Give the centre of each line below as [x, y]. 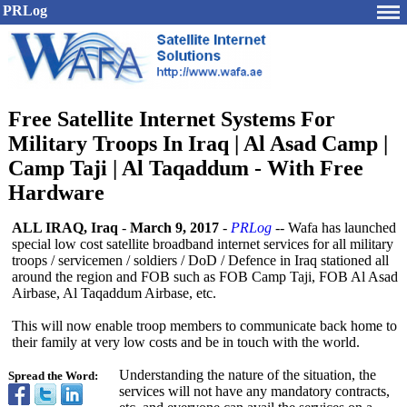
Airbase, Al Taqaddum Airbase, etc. [114, 293]
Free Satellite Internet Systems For [172, 119]
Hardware [56, 193]
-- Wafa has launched [334, 228]
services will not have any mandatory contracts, [254, 391]
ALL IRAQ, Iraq [65, 228]
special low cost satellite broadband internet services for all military [203, 244]
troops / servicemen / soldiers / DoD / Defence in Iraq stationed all [200, 260]
